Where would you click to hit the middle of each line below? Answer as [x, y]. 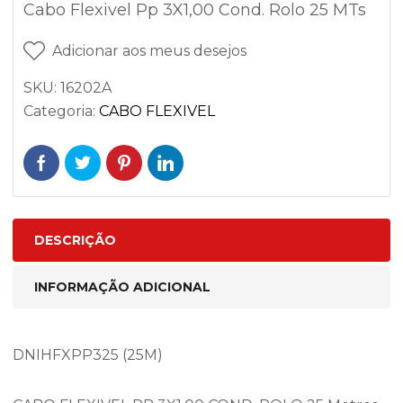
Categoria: [61, 111]
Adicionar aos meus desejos [149, 51]
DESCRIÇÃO [75, 240]
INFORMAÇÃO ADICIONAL [122, 287]
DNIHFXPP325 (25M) [88, 355]
